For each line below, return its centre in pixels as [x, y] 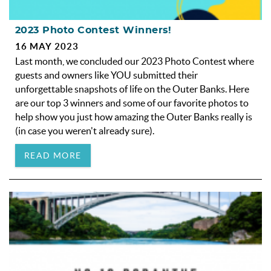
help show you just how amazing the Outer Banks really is [134, 116]
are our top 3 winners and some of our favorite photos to [132, 103]
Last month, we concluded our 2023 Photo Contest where [135, 61]
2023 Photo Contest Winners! [93, 30]
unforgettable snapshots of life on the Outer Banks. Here [132, 89]
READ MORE [53, 155]
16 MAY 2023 [47, 46]
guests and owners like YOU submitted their [106, 75]
